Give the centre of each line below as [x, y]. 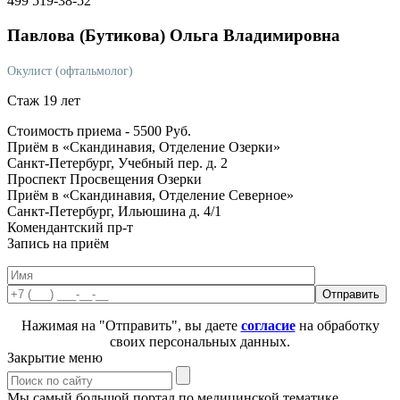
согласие [268, 325]
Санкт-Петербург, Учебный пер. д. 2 [117, 162]
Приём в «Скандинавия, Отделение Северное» [150, 195]
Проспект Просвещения [82, 179]
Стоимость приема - [70, 130]
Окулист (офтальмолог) [70, 71]
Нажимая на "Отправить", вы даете [131, 325]
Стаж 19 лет [44, 100]
